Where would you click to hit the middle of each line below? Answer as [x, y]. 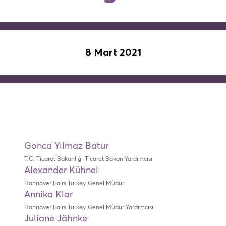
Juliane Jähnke [55, 219]
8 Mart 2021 [113, 53]
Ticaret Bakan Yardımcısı [118, 159]
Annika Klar [48, 195]
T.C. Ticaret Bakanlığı [53, 159]
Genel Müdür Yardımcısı [120, 208]
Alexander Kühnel [61, 171]
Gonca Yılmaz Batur [66, 146]
